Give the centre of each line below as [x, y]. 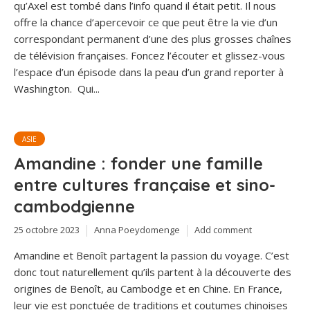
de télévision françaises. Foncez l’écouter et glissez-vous [149, 56]
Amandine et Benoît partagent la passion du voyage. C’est [152, 255]
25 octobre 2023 [47, 230]
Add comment [223, 230]
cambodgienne [74, 207]
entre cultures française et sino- [145, 185]
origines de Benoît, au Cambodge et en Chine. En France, [148, 288]
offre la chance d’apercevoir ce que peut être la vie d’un [146, 22]
